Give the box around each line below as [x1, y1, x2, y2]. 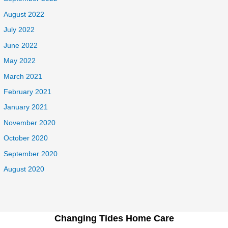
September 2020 [4, 150, 58, 158]
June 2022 [4, 41, 38, 49]
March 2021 [4, 72, 43, 80]
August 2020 [4, 165, 45, 173]
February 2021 [4, 88, 52, 96]
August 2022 [4, 10, 45, 18]
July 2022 [4, 26, 35, 34]
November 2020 [4, 119, 56, 127]
